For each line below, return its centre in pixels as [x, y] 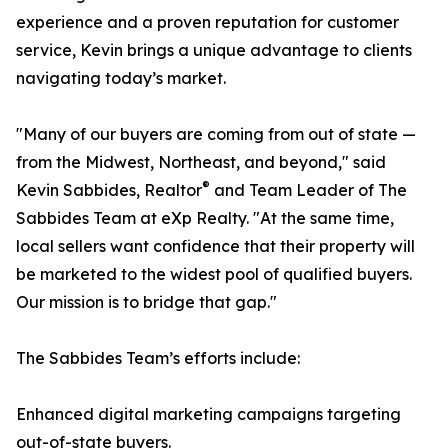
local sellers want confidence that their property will [215, 246]
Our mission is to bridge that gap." [146, 302]
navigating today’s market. [121, 78]
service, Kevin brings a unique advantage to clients [214, 50]
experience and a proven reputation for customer [207, 22]
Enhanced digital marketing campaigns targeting [208, 414]
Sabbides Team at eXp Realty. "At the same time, [205, 218]
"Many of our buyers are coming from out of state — [216, 134]
